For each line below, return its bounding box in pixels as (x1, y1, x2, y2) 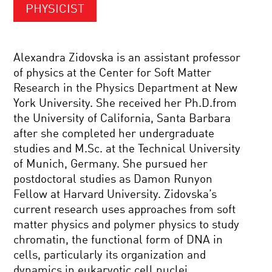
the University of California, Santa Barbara (13, 113, 231, 124)
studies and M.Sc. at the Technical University (13, 143, 241, 155)
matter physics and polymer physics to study (13, 219, 240, 231)
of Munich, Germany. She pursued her (13, 158, 208, 170)
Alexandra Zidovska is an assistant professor (13, 52, 241, 64)
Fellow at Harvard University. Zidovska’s (13, 189, 217, 200)
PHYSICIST (25, 4, 85, 16)
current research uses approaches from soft (13, 204, 236, 216)
